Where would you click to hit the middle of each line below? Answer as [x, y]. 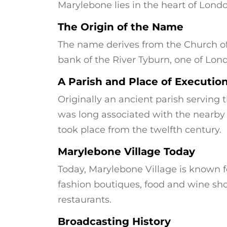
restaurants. [85, 200]
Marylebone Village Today [126, 152]
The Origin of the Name [121, 27]
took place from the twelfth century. [140, 130]
